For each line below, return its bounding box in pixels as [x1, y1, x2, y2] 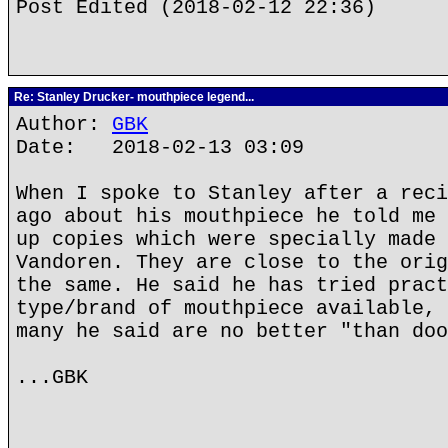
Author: [16, 113, 112, 136]
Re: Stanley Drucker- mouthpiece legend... [11, 90, 254, 104]
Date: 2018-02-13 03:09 [16, 136, 304, 159]
